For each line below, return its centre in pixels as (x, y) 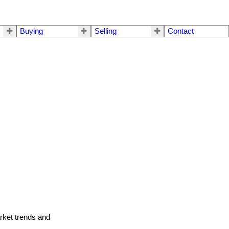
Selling (105, 31)
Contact (181, 31)
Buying (32, 31)
